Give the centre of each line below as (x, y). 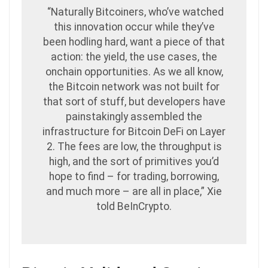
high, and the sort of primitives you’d (134, 162)
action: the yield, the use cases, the (134, 57)
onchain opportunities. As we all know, (134, 72)
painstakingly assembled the (134, 117)
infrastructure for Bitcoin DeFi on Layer (134, 132)
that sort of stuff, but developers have (134, 102)
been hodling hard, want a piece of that (134, 42)
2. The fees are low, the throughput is (134, 147)
